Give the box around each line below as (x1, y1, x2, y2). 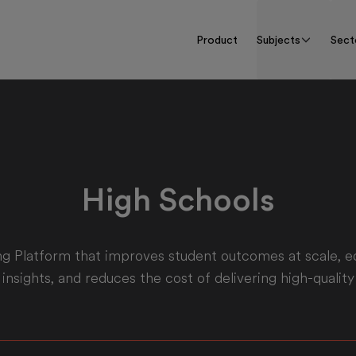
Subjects (257, 33, 300, 46)
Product (196, 33, 238, 46)
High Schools (81, 182, 275, 219)
